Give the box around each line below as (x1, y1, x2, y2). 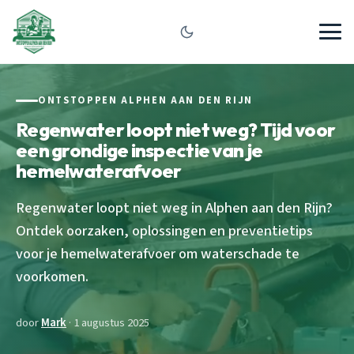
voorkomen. (16, 265, 88, 287)
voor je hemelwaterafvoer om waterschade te (16, 243, 299, 264)
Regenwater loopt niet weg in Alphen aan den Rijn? (16, 197, 333, 218)
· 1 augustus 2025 (66, 314, 149, 331)
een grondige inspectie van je (16, 137, 263, 162)
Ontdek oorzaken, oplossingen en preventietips (16, 220, 313, 241)
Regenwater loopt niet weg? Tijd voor (16, 117, 336, 141)
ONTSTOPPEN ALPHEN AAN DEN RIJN (38, 93, 253, 107)
